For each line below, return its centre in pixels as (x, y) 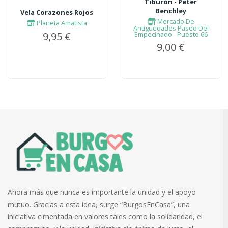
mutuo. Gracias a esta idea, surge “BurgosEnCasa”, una (99, 204)
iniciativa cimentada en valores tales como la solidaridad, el (105, 216)
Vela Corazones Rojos (57, 12)
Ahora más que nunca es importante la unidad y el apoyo (102, 192)
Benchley (171, 11)
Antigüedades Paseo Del (171, 28)
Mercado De (175, 22)
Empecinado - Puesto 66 (171, 34)
